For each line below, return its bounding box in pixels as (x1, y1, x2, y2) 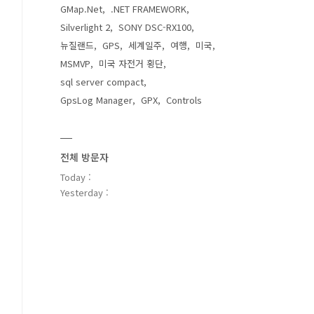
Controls (166, 93, 202, 107)
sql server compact (60, 75, 144, 88)
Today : (60, 170, 91, 184)
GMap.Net (60, 2, 102, 15)
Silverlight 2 (60, 20, 110, 34)
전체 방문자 (60, 150, 109, 164)
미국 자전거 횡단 (99, 57, 163, 70)
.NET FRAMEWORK (111, 2, 186, 15)
